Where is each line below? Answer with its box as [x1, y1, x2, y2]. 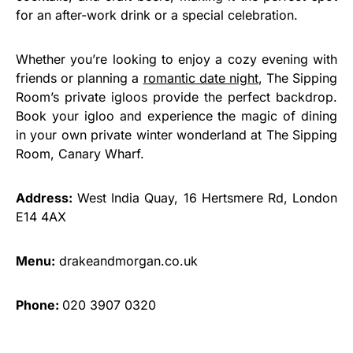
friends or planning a [16, 69, 143, 86]
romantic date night [143, 69, 258, 86]
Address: [16, 189, 72, 206]
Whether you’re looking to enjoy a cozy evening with [16, 50, 337, 67]
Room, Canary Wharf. [16, 145, 144, 162]
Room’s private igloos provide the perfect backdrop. [16, 88, 337, 105]
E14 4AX [16, 208, 66, 225]
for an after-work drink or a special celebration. [16, 6, 298, 23]
